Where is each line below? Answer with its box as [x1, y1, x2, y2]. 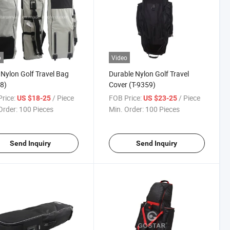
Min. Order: [108, 104, 144, 114]
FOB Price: [108, 93, 142, 103]
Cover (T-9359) [108, 80, 156, 90]
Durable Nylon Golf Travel [108, 69, 189, 79]
